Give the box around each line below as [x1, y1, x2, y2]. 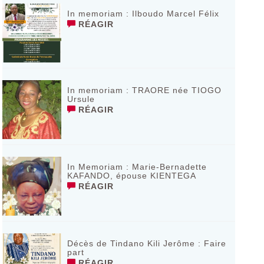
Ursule [67, 94, 95, 104]
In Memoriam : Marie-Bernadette [67, 162, 207, 171]
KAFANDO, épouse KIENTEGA [67, 171, 196, 180]
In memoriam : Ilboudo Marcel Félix [67, 9, 219, 18]
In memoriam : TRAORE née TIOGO [67, 85, 222, 95]
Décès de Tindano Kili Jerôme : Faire [67, 239, 226, 248]
